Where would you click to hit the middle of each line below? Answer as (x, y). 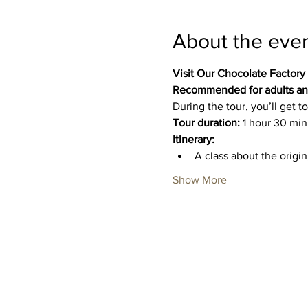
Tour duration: (206, 122)
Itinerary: (193, 139)
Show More (199, 179)
